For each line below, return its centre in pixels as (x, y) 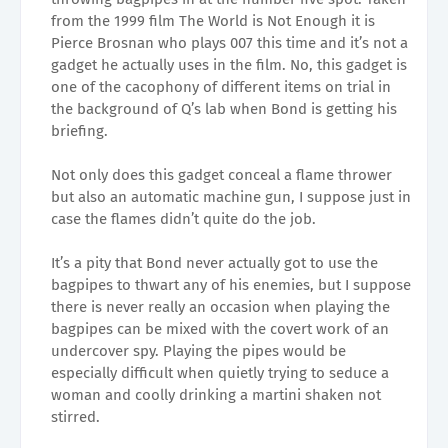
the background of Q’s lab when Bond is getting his (224, 108)
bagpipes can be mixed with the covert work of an (220, 328)
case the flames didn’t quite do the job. (183, 218)
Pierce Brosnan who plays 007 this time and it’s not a (229, 42)
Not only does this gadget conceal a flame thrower (221, 174)
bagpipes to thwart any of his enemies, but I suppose (231, 284)
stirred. (75, 416)
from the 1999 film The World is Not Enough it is (213, 20)
